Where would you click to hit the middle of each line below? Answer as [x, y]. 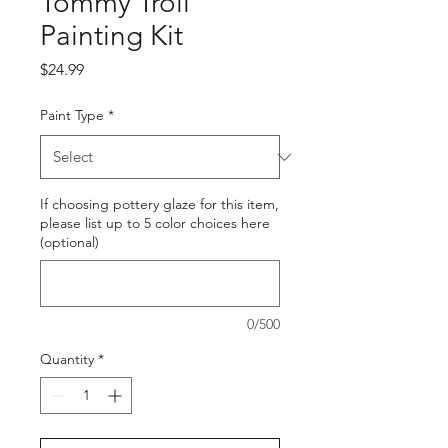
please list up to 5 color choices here [155, 223]
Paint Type [72, 115]
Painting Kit [111, 36]
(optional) [69, 242]
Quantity [67, 359]
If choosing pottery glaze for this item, [159, 204]
